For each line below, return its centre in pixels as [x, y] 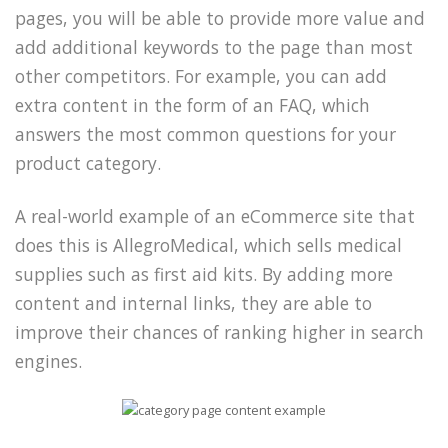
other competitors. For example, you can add [201, 75]
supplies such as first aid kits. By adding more [204, 273]
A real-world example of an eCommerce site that [215, 215]
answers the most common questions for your [205, 133]
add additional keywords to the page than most [214, 46]
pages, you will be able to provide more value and [220, 17]
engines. [48, 360]
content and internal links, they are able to [193, 302]
